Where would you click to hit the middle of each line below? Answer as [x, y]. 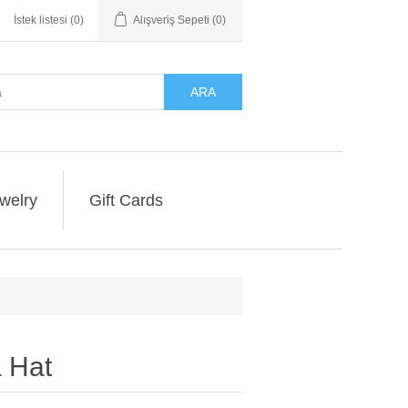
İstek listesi [41, 20]
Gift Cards [126, 200]
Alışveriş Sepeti [171, 20]
